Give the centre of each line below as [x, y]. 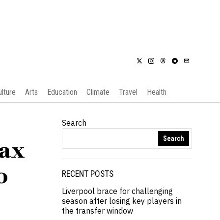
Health [156, 92]
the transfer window [97, 211]
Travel [128, 92]
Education [62, 92]
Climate [98, 92]
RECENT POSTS [88, 174]
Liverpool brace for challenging [117, 191]
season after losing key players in [122, 201]
